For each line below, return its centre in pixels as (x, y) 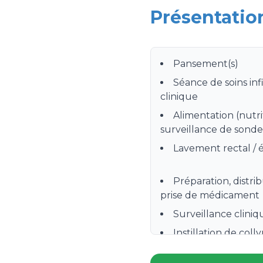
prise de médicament (210, 195)
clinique (179, 97)
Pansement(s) (206, 64)
